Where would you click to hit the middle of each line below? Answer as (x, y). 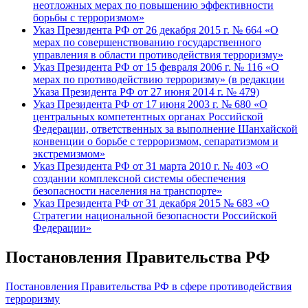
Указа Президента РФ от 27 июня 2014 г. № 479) (146, 91)
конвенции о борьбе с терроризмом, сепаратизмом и (156, 141)
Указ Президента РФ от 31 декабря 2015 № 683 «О (151, 203)
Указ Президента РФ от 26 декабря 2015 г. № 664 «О (156, 30)
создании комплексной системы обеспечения (139, 178)
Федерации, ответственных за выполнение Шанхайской (165, 129)
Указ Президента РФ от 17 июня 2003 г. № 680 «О (150, 104)
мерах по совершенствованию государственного (147, 42)
